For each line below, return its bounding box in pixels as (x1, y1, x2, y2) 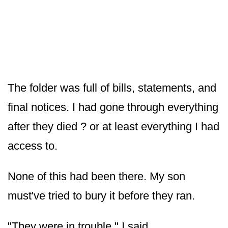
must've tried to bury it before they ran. (8, 189, 195, 202)
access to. (8, 139, 58, 152)
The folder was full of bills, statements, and (8, 81, 216, 94)
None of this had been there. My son (8, 169, 185, 183)
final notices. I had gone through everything (8, 100, 218, 113)
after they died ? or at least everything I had (8, 120, 219, 133)
